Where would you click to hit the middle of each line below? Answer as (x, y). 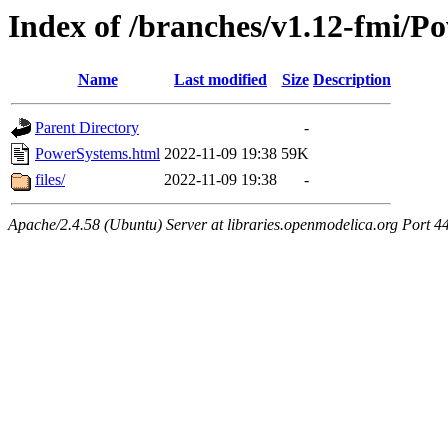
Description (352, 80)
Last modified (220, 80)
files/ (50, 180)
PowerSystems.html (97, 154)
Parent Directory (87, 128)
